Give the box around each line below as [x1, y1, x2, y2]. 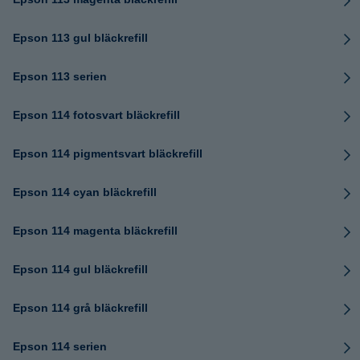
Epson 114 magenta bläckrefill [13, 224, 178, 237]
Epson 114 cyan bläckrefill [13, 186, 157, 198]
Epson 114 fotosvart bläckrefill [13, 108, 180, 121]
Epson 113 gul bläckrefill [13, 31, 148, 44]
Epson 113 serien [13, 70, 107, 83]
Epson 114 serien [13, 340, 107, 353]
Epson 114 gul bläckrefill [13, 263, 148, 276]
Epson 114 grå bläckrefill [13, 301, 148, 314]
